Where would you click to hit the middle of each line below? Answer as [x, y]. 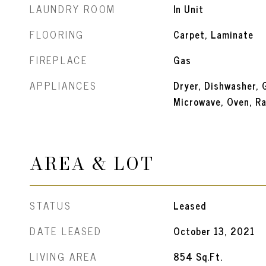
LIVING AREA [64, 256]
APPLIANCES [63, 85]
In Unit [188, 9]
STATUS [50, 205]
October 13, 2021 [214, 231]
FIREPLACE [59, 60]
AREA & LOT [92, 164]
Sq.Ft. [209, 256]
